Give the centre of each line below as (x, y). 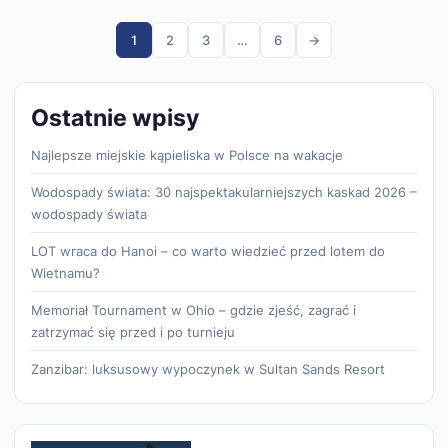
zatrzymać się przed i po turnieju (133, 331)
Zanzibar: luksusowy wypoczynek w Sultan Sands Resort (208, 368)
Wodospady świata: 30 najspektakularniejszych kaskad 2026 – (224, 191)
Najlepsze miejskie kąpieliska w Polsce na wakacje (187, 154)
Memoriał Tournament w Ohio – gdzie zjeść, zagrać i (193, 309)
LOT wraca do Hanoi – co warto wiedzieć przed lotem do (208, 250)
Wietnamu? (65, 272)
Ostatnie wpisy (115, 117)
